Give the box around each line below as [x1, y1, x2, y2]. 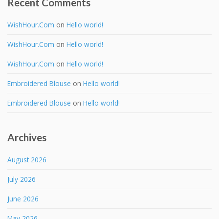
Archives [7, 131, 46, 143]
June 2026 [7, 194, 39, 203]
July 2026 [7, 174, 36, 184]
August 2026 [7, 154, 46, 164]
